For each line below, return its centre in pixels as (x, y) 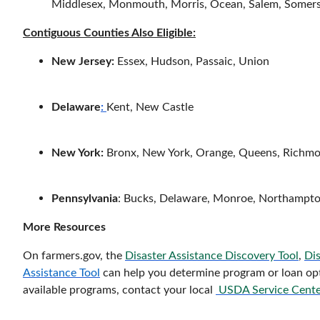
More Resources (64, 227)
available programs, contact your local (119, 290)
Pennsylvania (85, 198)
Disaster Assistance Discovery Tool (212, 255)
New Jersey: (84, 61)
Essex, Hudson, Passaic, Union (193, 61)
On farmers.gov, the (74, 255)
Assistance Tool (61, 272)
